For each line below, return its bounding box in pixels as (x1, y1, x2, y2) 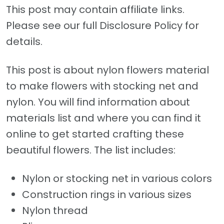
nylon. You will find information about (6, 95, 190, 109)
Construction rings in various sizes (22, 187, 191, 202)
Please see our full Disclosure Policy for (6, 18, 199, 33)
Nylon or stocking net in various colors (22, 171, 212, 186)
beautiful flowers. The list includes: (6, 143, 175, 157)
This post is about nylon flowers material (6, 63, 209, 77)
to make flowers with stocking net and (6, 79, 198, 93)
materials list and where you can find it (6, 111, 201, 125)
